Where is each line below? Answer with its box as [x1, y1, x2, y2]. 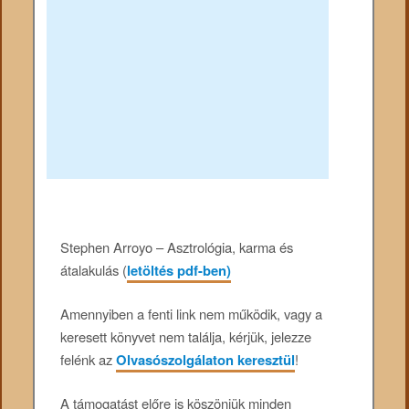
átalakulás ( [60, 259, 128, 279]
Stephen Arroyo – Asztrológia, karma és [60, 236, 294, 257]
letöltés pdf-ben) [127, 259, 232, 280]
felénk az [60, 350, 117, 370]
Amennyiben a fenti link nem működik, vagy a [60, 304, 323, 324]
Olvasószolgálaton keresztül [116, 350, 296, 371]
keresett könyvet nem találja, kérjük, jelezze [60, 327, 312, 347]
